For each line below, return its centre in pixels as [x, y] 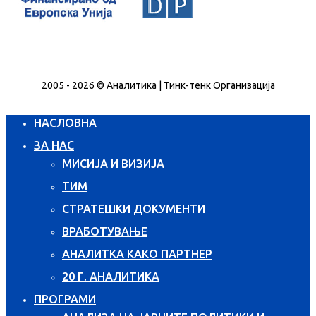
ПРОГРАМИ [65, 299]
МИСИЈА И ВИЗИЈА [113, 163]
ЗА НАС [54, 145]
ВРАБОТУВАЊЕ [105, 231]
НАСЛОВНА [65, 122]
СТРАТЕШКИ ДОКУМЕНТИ [134, 208]
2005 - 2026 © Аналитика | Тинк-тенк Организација [158, 85]
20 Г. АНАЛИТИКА [111, 276]
